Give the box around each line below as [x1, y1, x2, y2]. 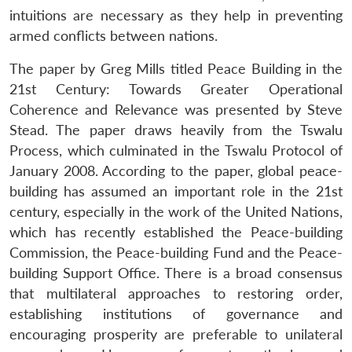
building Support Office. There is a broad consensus [9, 264, 343, 281]
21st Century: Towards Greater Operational [9, 80, 343, 97]
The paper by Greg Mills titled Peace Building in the [9, 60, 343, 77]
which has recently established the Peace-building [9, 223, 343, 240]
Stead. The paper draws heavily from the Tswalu [9, 121, 343, 138]
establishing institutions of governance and [9, 305, 343, 322]
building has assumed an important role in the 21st [9, 182, 343, 200]
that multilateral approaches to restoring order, [9, 284, 343, 302]
